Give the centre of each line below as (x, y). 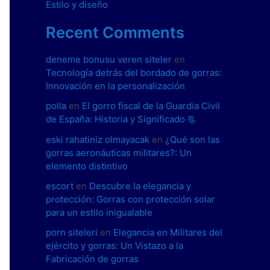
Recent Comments (115, 33)
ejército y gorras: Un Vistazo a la (115, 246)
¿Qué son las (193, 139)
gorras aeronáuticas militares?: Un (119, 152)
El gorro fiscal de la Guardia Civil (151, 106)
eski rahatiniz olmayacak (98, 139)
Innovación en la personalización (115, 86)
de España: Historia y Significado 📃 (121, 119)
